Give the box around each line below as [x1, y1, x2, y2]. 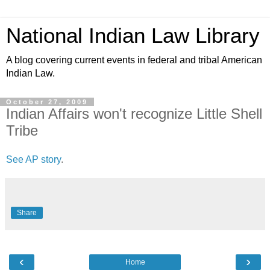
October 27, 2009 [6, 98, 88, 105]
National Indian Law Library [6, 24, 260, 47]
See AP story [6, 154, 61, 165]
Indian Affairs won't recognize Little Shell [6, 105, 262, 122]
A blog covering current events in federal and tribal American [6, 55, 262, 65]
